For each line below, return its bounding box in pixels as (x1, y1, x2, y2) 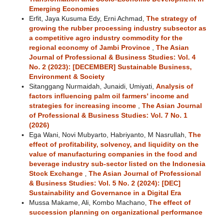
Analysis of (155, 82, 193, 90)
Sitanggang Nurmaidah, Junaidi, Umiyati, (29, 82, 156, 90)
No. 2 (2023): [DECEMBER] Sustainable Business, (29, 63, 192, 71)
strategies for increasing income (29, 102, 138, 109)
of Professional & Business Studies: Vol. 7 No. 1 (29, 111, 187, 119)
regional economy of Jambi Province (29, 44, 152, 51)
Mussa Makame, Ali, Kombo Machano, (29, 199, 149, 206)
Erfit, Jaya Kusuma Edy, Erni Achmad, (29, 15, 146, 22)
